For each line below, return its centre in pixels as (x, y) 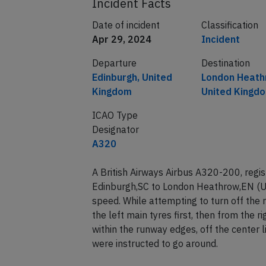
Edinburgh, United (132, 100)
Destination (225, 86)
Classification (229, 48)
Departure (114, 86)
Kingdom (112, 114)
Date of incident (126, 48)
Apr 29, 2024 (121, 62)
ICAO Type (115, 138)
